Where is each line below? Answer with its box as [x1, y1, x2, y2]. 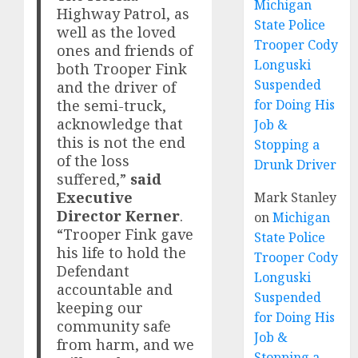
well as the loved [57, 22, 177, 42]
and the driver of [57, 78, 177, 97]
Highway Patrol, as [57, 4, 190, 24]
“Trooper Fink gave [57, 225, 194, 245]
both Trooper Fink [57, 59, 188, 79]
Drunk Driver [254, 156, 337, 174]
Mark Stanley [254, 189, 337, 207]
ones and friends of [57, 41, 193, 61]
